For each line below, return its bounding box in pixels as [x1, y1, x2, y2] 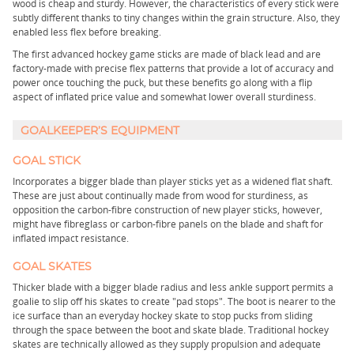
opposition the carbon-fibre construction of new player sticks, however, [13, 203, 322, 217]
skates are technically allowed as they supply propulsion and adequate [13, 337, 321, 351]
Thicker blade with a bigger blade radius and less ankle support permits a [13, 281, 333, 294]
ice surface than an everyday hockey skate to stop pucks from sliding [13, 309, 313, 322]
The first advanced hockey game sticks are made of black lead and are [13, 47, 321, 61]
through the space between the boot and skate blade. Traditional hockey [13, 323, 329, 337]
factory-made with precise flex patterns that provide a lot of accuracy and [13, 62, 333, 75]
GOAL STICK [13, 156, 81, 167]
